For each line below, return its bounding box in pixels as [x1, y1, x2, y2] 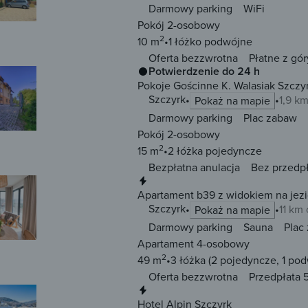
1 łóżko [168, 34, 201, 49]
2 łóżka [168, 143, 203, 159]
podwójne [201, 34, 252, 49]
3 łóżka [170, 252, 206, 268]
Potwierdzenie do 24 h [148, 63, 260, 80]
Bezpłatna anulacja [148, 159, 240, 175]
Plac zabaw [243, 110, 297, 126]
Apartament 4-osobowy [137, 236, 250, 252]
